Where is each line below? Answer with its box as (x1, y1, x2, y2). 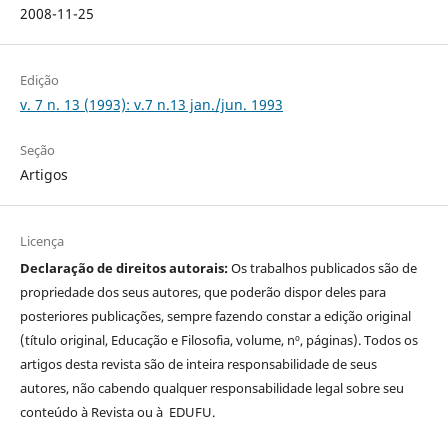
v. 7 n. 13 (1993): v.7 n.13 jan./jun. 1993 (19, 95, 283, 115)
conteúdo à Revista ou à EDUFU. (19, 403, 215, 422)
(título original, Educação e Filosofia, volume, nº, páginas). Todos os (19, 331, 418, 350)
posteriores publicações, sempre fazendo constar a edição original (19, 307, 411, 326)
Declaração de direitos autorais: (19, 259, 228, 278)
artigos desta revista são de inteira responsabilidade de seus (19, 355, 377, 374)
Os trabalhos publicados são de (227, 259, 417, 278)
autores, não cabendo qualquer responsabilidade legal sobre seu (19, 379, 404, 398)
